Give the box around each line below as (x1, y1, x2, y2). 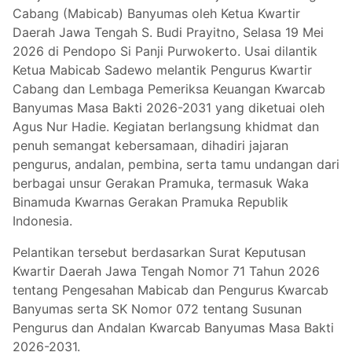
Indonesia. (13, 213, 72, 229)
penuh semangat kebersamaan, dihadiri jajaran (13, 137, 288, 154)
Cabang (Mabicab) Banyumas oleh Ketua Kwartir (13, 5, 300, 22)
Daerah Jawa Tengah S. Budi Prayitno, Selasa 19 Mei (13, 24, 324, 41)
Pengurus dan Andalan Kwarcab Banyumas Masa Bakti (13, 320, 334, 336)
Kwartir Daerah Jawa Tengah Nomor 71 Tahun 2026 (13, 263, 320, 280)
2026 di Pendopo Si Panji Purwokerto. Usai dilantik (13, 43, 317, 60)
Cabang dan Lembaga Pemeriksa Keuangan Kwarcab (13, 81, 325, 97)
